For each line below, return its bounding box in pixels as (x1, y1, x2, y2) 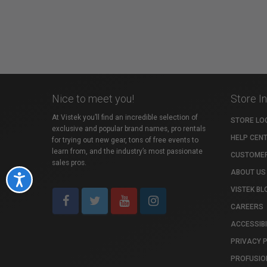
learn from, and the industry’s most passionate (52, 147, 203, 156)
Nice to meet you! (52, 92, 134, 105)
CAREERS (231, 202, 263, 211)
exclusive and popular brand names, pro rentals (52, 124, 206, 133)
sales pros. (52, 158, 86, 167)
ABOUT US (231, 167, 266, 176)
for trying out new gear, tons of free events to (52, 135, 198, 144)
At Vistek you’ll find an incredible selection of (52, 113, 198, 122)
